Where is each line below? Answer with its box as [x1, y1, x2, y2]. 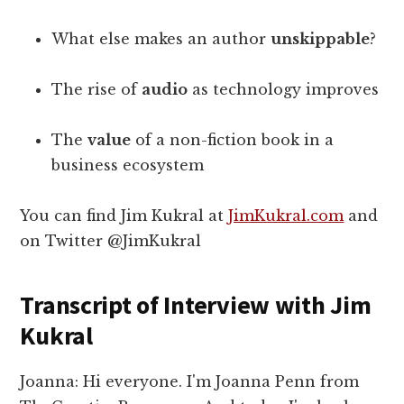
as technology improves [188, 80, 380, 99]
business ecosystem [51, 156, 205, 175]
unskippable [271, 30, 371, 49]
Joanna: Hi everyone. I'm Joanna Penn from [20, 372, 360, 391]
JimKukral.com [228, 207, 344, 225]
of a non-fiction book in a [131, 131, 335, 150]
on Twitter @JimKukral [20, 232, 202, 251]
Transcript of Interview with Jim [20, 289, 372, 322]
